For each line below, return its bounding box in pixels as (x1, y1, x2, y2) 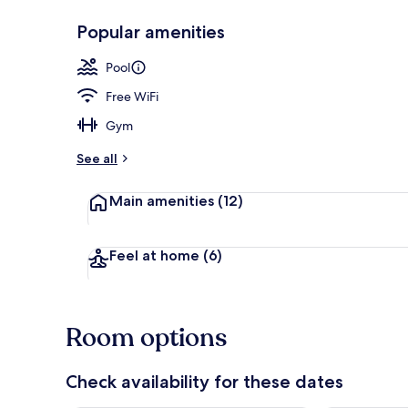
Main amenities (109, 191, 214, 209)
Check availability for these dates (66, 370, 343, 393)
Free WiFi (106, 87, 158, 105)
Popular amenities (76, 20, 225, 43)
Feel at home (109, 246, 199, 264)
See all (76, 149, 117, 167)
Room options (66, 320, 227, 355)
